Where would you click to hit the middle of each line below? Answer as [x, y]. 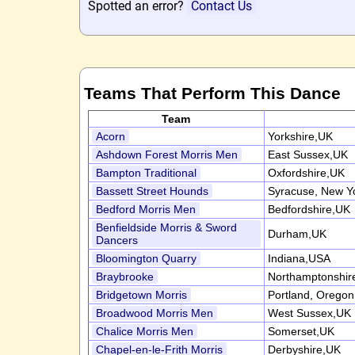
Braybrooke [124, 277]
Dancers [116, 240]
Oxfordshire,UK [306, 173]
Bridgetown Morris [141, 295]
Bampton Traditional [146, 173]
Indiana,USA [299, 258]
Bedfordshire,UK [309, 209]
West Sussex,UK [309, 313]
